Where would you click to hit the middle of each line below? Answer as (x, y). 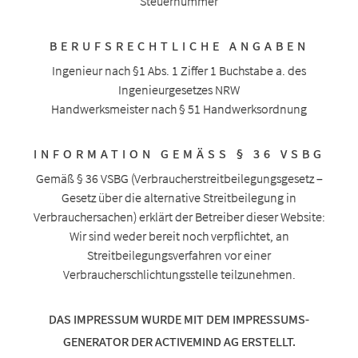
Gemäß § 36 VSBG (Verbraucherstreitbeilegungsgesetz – (179, 178)
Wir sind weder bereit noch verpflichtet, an (179, 235)
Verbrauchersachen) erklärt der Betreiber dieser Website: (179, 216)
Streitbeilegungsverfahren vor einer (179, 255)
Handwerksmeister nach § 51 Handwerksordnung (179, 108)
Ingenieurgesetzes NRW (179, 89)
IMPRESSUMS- (271, 318)
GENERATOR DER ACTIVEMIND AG (151, 341)
